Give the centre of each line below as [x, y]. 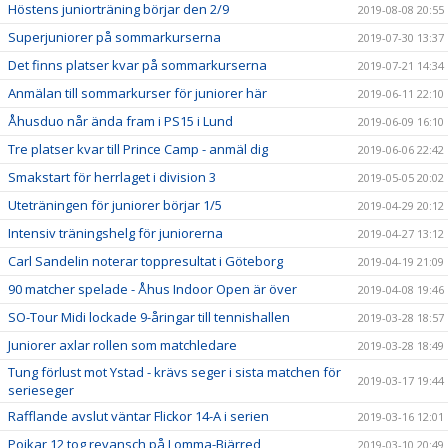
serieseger [41, 389]
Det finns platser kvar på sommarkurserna [137, 64]
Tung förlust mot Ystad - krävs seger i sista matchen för [174, 371]
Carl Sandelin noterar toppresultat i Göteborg [145, 260]
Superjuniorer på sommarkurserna [114, 36]
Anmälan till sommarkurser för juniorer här [137, 92]
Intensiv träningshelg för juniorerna [115, 232]
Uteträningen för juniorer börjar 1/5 [115, 204]
